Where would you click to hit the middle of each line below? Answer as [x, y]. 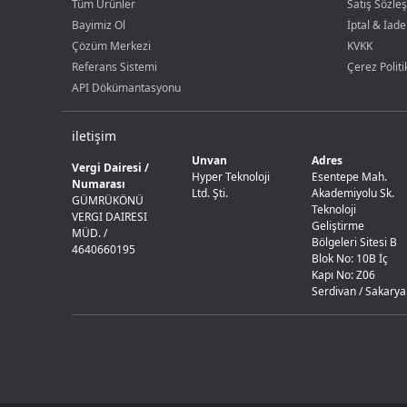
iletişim [94, 136]
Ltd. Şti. [209, 193]
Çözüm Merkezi [112, 46]
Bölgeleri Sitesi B [354, 242]
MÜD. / [90, 233]
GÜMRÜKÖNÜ [108, 200]
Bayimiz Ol [99, 25]
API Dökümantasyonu [127, 88]
